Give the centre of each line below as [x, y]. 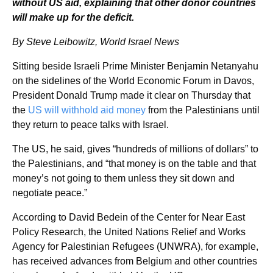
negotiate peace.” [50, 193]
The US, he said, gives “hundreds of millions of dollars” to [135, 149]
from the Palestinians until [203, 110]
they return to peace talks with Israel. [90, 125]
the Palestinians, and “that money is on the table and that [134, 164]
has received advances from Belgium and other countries [135, 261]
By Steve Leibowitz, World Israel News [96, 42]
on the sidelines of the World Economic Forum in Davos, [133, 81]
